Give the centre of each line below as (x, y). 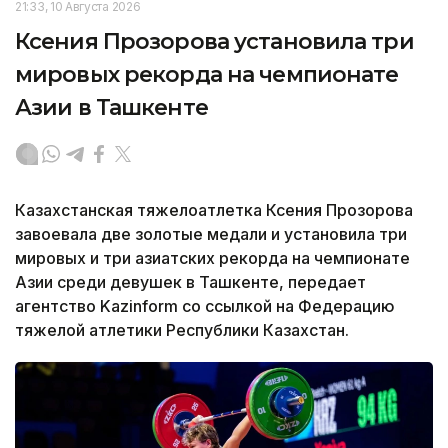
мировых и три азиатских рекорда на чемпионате (212, 257)
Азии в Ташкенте (111, 107)
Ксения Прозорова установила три (214, 41)
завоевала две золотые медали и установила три (211, 233)
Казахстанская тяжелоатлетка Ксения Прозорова (214, 209)
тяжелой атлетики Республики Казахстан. (182, 329)
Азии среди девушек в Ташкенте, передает (190, 281)
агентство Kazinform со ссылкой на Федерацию (205, 305)
